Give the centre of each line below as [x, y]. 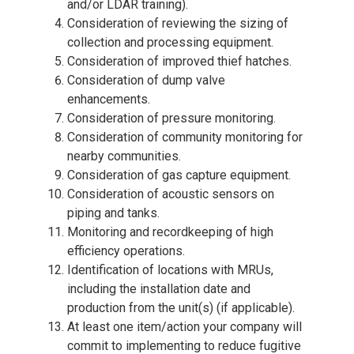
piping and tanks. [113, 213]
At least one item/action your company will [185, 326]
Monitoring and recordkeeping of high [170, 232]
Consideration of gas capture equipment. [179, 175]
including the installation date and [159, 288]
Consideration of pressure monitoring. [171, 118]
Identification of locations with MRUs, [170, 269]
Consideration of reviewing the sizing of [178, 23]
